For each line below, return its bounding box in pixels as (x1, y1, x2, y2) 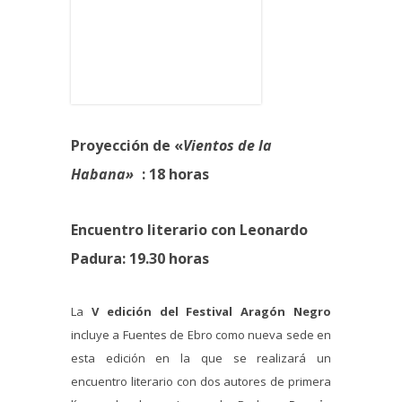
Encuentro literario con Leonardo (71, 220, 308, 240)
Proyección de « (71, 135, 183, 155)
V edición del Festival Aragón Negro (91, 303, 332, 319)
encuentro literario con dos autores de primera (71, 373, 331, 389)
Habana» (71, 164, 134, 184)
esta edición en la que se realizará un (71, 350, 331, 366)
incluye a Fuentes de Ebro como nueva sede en (71, 327, 331, 343)
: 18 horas (142, 164, 209, 184)
